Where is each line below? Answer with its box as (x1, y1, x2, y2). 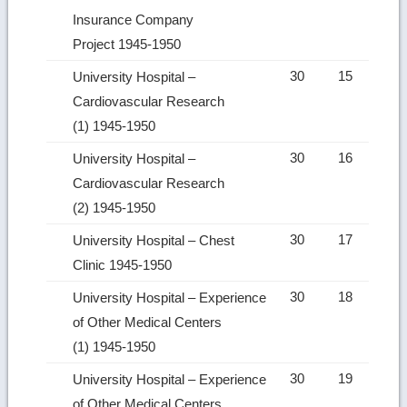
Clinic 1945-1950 (73, 256, 176, 273)
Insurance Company (73, 11, 194, 27)
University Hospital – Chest (73, 232, 235, 248)
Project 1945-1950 (73, 35, 185, 52)
